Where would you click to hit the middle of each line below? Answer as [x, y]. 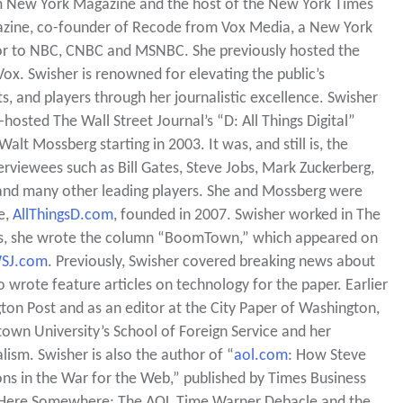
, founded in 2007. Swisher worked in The [246, 216]
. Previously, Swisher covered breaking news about [211, 263]
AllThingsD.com [63, 216]
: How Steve [327, 356]
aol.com [260, 356]
